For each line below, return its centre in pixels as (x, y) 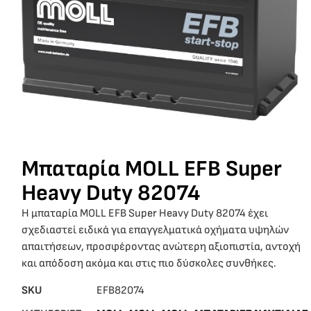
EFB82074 (120, 290)
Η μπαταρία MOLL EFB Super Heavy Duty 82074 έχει (145, 214)
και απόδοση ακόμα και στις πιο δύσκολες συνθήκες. (149, 264)
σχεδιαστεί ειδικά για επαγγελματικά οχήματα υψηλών (155, 230)
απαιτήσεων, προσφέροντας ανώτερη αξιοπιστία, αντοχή (161, 247)
